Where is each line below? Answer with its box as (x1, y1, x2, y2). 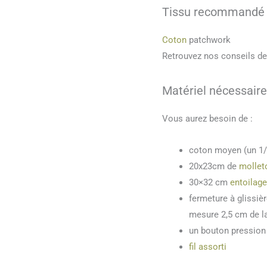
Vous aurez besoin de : (162, 113, 253, 125)
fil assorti (189, 241, 226, 253)
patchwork (187, 34, 231, 45)
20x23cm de (189, 161, 239, 172)
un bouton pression (189, 225, 266, 237)
